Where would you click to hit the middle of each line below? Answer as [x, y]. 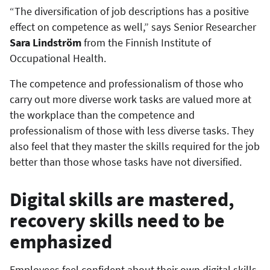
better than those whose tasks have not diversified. [126, 162]
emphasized [61, 241]
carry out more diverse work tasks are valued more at [130, 99]
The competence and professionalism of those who [127, 83]
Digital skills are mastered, [122, 199]
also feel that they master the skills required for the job [135, 146]
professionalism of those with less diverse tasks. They [132, 130]
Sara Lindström [46, 42]
